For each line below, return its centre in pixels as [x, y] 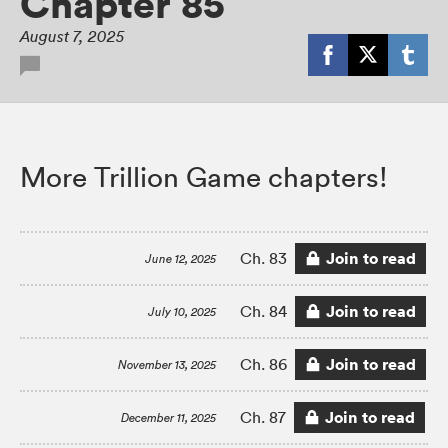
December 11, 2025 [168, 418]
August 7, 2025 [72, 37]
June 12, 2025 [180, 259]
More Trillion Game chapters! [204, 177]
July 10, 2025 [182, 312]
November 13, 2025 [167, 365]
